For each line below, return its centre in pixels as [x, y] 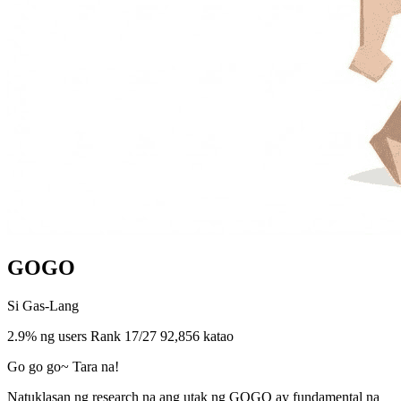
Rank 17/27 [124, 336]
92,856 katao [197, 336]
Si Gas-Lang [43, 305]
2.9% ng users [47, 336]
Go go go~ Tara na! [63, 366]
